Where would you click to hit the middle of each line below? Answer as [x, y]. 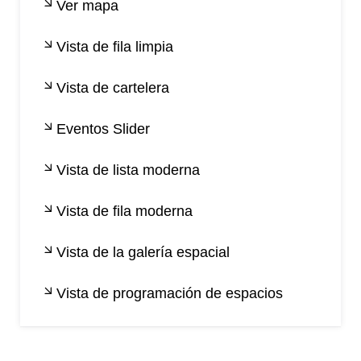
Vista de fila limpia [115, 47]
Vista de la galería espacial [143, 253]
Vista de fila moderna [124, 212]
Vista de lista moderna [128, 170]
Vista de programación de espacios [170, 294]
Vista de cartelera [113, 88]
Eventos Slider [103, 129]
